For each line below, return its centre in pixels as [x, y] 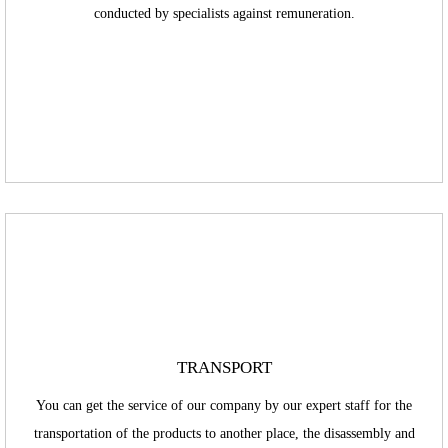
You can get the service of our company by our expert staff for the [224, 405]
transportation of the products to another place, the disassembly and [224, 433]
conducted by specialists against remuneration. [224, 13]
